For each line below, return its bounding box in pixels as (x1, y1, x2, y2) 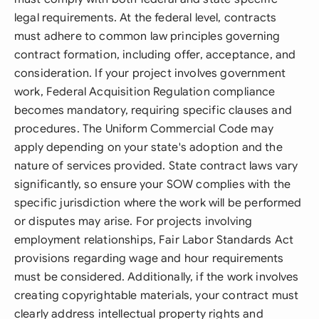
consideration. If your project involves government (14, 66, 286, 80)
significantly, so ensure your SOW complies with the (14, 177, 291, 192)
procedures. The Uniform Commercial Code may (14, 122, 273, 136)
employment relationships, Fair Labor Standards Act (14, 233, 294, 247)
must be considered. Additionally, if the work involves (14, 270, 299, 284)
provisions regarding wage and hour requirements (14, 251, 284, 266)
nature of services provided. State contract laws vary (14, 159, 298, 173)
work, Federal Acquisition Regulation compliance (14, 85, 276, 99)
